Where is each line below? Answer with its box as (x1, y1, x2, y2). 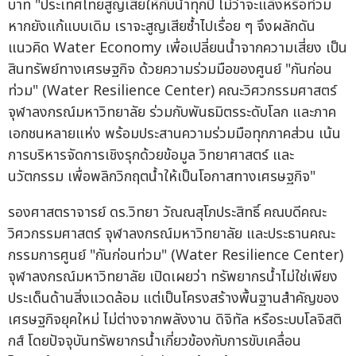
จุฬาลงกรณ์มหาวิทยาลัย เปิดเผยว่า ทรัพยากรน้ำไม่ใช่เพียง (8, 266, 338, 288)
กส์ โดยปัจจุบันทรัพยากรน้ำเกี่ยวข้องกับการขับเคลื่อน (8, 331, 301, 353)
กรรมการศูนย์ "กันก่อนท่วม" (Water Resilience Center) (8, 245, 343, 267)
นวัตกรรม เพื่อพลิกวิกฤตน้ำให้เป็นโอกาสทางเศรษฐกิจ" (8, 166, 315, 188)
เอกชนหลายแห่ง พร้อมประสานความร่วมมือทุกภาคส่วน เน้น (8, 123, 341, 145)
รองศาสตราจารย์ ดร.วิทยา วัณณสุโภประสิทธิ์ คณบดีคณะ (8, 202, 327, 224)
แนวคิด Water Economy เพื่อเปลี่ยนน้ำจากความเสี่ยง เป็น (8, 37, 347, 60)
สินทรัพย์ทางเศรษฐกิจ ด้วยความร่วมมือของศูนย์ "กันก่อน (8, 59, 332, 81)
